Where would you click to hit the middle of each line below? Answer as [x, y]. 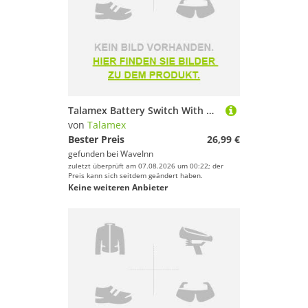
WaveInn [137, 154]
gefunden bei [94, 154]
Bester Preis [96, 139]
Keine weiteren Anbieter [118, 187]
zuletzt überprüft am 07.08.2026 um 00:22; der [146, 166]
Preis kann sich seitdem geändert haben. [135, 175]
